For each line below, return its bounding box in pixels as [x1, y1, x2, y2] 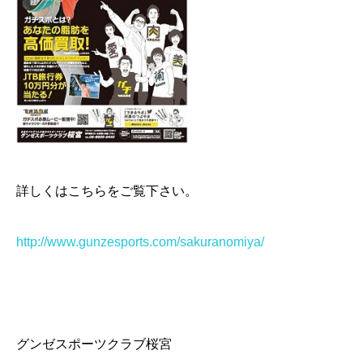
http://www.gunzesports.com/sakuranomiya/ [16, 234, 264, 249]
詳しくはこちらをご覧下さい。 [16, 183, 198, 198]
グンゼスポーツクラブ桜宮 [16, 337, 172, 352]
